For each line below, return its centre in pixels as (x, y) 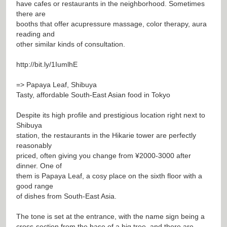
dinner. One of (39, 165)
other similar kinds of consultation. (71, 44)
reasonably (34, 145)
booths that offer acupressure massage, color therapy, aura (111, 24)
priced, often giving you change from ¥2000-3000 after (104, 155)
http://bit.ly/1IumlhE (47, 64)
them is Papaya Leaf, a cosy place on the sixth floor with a (109, 176)
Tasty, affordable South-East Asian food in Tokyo (93, 94)
